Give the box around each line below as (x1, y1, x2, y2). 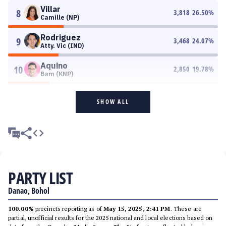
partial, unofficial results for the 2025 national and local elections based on (8, 214, 213, 221)
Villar (40, 4, 61, 14)
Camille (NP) (40, 14, 79, 21)
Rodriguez (40, 32, 81, 42)
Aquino (40, 61, 68, 71)
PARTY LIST (8, 167, 73, 189)
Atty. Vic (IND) (40, 42, 84, 49)
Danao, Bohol (8, 185, 49, 196)
